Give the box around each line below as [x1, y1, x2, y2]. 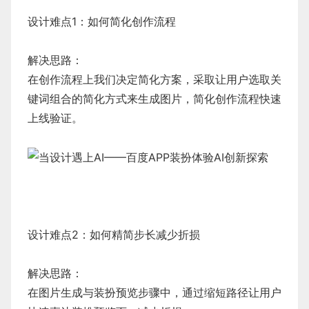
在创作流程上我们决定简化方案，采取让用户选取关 [28, 72, 281, 86]
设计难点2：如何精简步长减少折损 [28, 228, 200, 242]
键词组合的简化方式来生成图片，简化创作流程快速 [28, 91, 281, 106]
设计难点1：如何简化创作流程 [28, 14, 176, 28]
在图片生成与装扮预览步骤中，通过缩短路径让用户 [28, 286, 281, 300]
